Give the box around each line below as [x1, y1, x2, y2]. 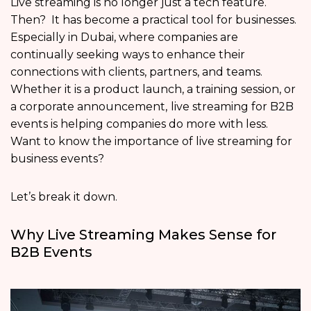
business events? [10, 151, 110, 165]
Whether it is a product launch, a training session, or [10, 82, 296, 96]
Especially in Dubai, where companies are [10, 30, 238, 44]
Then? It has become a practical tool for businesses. [10, 12, 296, 26]
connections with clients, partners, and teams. [10, 65, 262, 78]
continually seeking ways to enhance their [10, 47, 245, 61]
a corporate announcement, [10, 99, 167, 113]
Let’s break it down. [10, 190, 117, 203]
